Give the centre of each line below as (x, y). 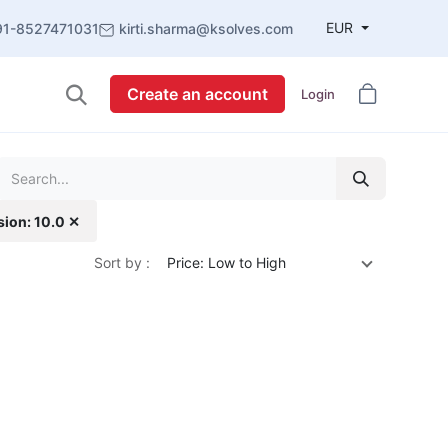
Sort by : (122, 263)
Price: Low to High (226, 263)
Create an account (197, 94)
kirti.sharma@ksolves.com (206, 29)
